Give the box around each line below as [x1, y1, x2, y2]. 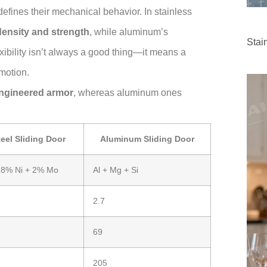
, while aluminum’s [89, 27, 168, 38]
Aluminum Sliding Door [100, 134, 194, 144]
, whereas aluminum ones [73, 88, 182, 98]
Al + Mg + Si [93, 165, 138, 175]
